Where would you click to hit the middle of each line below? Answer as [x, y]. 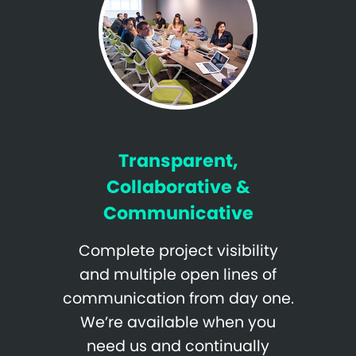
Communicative [178, 213]
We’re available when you [178, 323]
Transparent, [178, 161]
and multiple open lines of [178, 275]
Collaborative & [178, 187]
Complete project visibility [178, 251]
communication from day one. [178, 299]
